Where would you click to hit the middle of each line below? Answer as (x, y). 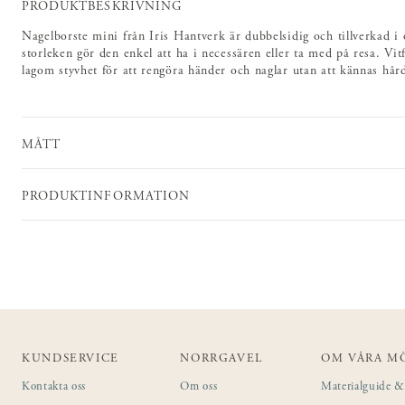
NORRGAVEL (221, 360)
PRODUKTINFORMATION (106, 197)
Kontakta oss (54, 388)
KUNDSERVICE (71, 360)
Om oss (199, 388)
